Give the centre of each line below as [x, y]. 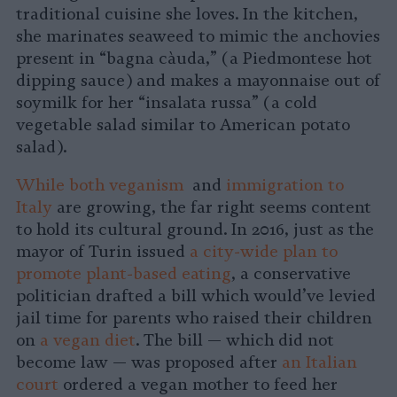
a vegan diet [88, 341]
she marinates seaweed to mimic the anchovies [198, 37]
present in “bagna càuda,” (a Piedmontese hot [194, 59]
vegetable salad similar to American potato [183, 125]
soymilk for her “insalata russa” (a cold [167, 103]
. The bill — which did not [235, 341]
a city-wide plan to [264, 252]
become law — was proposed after [149, 363]
